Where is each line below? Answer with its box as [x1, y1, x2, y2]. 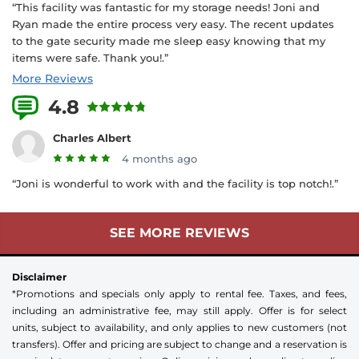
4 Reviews [155, 99, 214, 115]
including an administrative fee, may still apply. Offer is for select [12, 305, 347, 317]
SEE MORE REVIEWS [110, 225, 249, 241]
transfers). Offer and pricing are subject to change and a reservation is [12, 338, 347, 351]
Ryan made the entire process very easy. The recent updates [12, 17, 334, 30]
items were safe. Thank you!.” [12, 50, 168, 64]
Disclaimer [12, 271, 67, 284]
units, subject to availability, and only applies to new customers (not [12, 321, 347, 334]
